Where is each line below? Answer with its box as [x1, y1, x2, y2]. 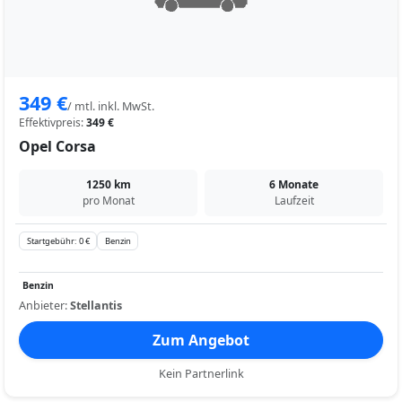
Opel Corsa [19, 136, 96, 157]
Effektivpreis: [19, 115, 86, 131]
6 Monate [269, 177, 319, 193]
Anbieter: [19, 297, 70, 313]
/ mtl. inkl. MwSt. [67, 99, 154, 115]
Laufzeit [274, 193, 314, 209]
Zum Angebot [153, 329, 249, 350]
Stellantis [70, 297, 122, 313]
